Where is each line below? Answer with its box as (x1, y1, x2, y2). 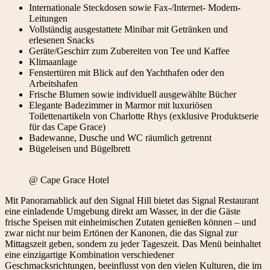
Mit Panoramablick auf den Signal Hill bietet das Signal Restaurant (5, 195, 259, 206)
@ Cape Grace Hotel (29, 174, 109, 185)
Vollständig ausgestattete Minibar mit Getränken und (29, 24, 228, 34)
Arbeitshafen (29, 78, 78, 89)
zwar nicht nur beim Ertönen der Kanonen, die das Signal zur (5, 227, 237, 238)
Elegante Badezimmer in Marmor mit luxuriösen (29, 99, 212, 110)
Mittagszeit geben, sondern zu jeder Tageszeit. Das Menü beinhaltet (5, 238, 261, 249)
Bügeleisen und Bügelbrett (29, 143, 130, 154)
